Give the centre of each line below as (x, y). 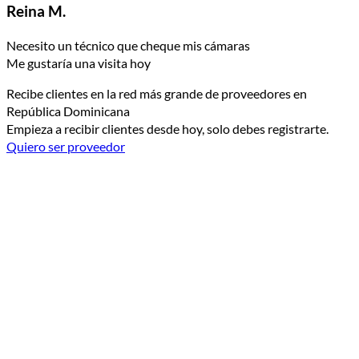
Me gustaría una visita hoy (80, 63)
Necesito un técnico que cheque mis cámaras (129, 45)
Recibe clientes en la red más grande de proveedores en (157, 93)
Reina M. (36, 12)
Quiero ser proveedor (66, 146)
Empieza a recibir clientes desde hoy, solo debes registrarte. (167, 128)
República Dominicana (68, 111)
